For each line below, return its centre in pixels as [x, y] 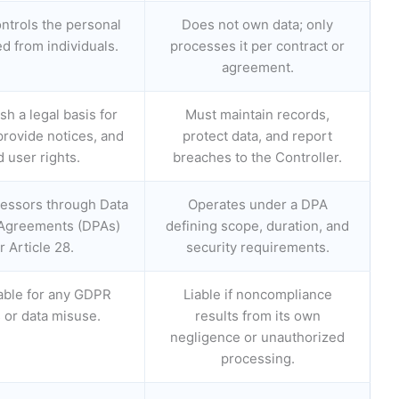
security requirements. [257, 247]
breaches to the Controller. [257, 157]
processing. [257, 358]
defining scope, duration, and [257, 225]
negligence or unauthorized [257, 337]
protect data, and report [257, 135]
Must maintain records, [257, 114]
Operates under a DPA [257, 204]
